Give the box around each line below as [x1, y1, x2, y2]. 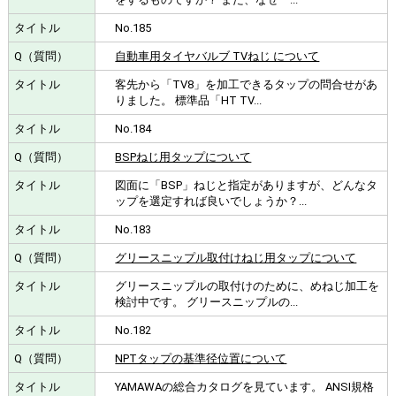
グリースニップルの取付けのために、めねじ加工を [115, 278, 380, 293]
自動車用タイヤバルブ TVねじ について [115, 49, 320, 63]
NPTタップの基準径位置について [115, 351, 287, 365]
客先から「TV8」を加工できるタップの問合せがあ [115, 77, 378, 91]
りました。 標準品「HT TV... [115, 93, 263, 107]
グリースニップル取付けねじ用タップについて [115, 250, 357, 264]
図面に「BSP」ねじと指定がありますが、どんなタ [115, 178, 378, 192]
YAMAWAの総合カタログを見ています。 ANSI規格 [115, 379, 375, 393]
